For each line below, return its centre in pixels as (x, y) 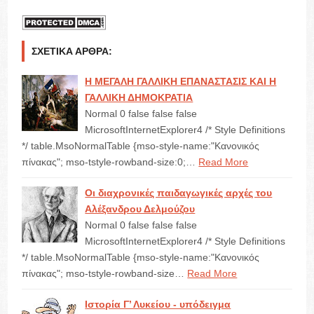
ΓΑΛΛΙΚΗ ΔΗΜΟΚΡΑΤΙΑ (139, 98)
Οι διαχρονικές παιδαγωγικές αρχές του (179, 193)
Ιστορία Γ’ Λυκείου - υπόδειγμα (158, 305)
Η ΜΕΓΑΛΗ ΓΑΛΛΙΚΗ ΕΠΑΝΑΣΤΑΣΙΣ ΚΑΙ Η (181, 82)
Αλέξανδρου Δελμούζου (140, 209)
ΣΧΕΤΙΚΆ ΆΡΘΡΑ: (72, 52)
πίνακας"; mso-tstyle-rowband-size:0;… (109, 162)
